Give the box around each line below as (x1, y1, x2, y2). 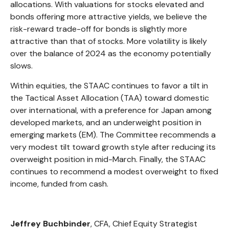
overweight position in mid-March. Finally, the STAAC (10, 153, 205, 165)
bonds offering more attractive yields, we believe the (10, 11, 207, 22)
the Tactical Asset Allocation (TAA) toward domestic (10, 92, 209, 103)
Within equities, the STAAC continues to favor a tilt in (10, 80, 208, 91)
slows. (10, 60, 33, 71)
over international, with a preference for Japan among (10, 104, 212, 116)
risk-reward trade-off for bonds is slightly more (10, 23, 187, 34)
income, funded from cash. (10, 178, 108, 189)
